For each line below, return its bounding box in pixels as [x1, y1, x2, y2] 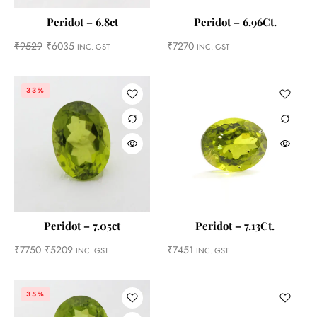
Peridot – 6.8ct [46, 15, 118, 29]
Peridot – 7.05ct [44, 219, 120, 233]
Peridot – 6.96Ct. [193, 15, 277, 29]
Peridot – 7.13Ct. [195, 219, 275, 233]
